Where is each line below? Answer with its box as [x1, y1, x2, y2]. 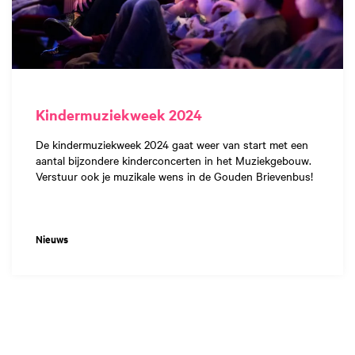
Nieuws [36, 231, 68, 246]
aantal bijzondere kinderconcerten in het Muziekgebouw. [36, 151, 311, 168]
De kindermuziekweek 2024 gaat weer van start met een [36, 136, 308, 152]
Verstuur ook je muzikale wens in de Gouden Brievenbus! [36, 167, 313, 184]
